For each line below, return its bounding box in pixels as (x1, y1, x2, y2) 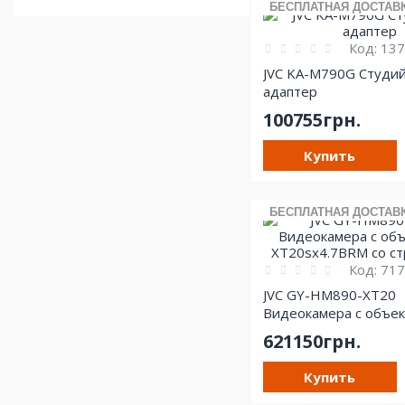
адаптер (262, 81, 317, 100)
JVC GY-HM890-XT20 (262, 285, 396, 304)
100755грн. (262, 107, 361, 132)
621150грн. (262, 328, 361, 353)
